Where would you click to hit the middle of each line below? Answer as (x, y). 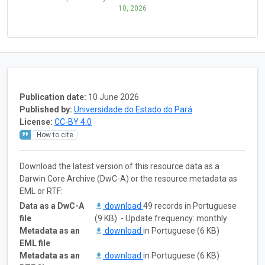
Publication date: (53, 97)
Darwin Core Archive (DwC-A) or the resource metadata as (128, 178)
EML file (35, 243)
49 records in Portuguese (190, 206)
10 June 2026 (114, 97)
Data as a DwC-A (52, 206)
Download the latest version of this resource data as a (119, 166)
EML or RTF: (41, 191)
